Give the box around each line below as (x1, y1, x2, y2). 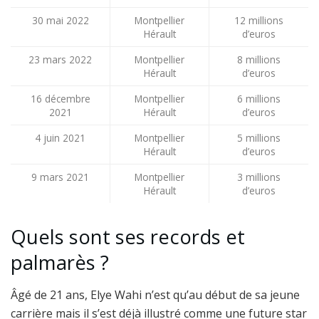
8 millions (237, 53, 281, 67)
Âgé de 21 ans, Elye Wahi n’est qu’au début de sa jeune (11, 286, 300, 303)
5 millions (237, 131, 281, 145)
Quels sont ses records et (11, 224, 245, 251)
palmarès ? (11, 249, 109, 276)
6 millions (237, 92, 281, 106)
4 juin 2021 (35, 131, 85, 145)
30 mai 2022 (31, 14, 89, 28)
